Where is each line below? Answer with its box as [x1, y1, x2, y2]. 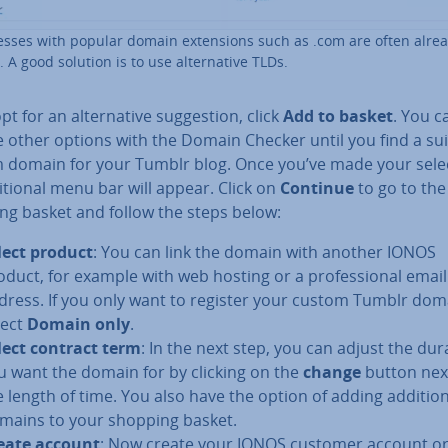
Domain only [27, 312, 130, 335]
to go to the [354, 176, 446, 199]
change [303, 360, 361, 383]
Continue [280, 176, 354, 199]
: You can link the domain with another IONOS [93, 240, 436, 263]
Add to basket [283, 104, 393, 127]
